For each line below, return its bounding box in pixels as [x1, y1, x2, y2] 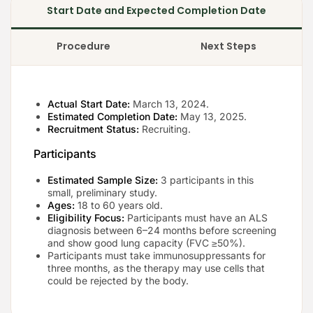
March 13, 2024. [130, 97, 209, 110]
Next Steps [201, 38, 257, 53]
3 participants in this [158, 173, 254, 186]
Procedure [56, 38, 110, 53]
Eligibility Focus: [48, 211, 124, 224]
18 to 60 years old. [75, 198, 163, 211]
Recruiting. [139, 122, 191, 135]
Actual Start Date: [48, 97, 130, 110]
